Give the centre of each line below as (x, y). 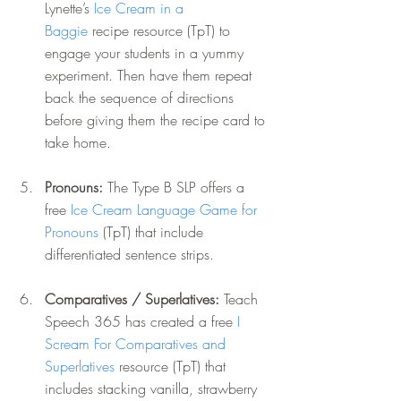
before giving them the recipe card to (157, 120)
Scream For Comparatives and (137, 344)
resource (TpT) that (172, 367)
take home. (78, 143)
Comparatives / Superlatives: (134, 299)
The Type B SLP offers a (178, 188)
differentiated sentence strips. (129, 255)
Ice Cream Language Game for (166, 210)
